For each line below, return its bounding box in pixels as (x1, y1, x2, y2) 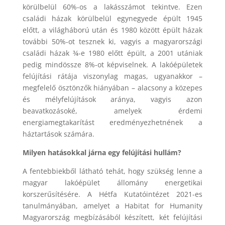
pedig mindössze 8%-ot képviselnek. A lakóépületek (22, 60, 203, 70)
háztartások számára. (22, 129, 94, 139)
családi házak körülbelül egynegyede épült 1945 (22, 14, 203, 24)
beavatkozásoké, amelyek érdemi (22, 106, 203, 116)
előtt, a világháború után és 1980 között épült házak (22, 25, 203, 35)
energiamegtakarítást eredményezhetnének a (22, 118, 203, 128)
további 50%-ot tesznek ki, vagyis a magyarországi (22, 37, 203, 47)
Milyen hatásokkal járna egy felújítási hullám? (22, 148, 181, 158)
